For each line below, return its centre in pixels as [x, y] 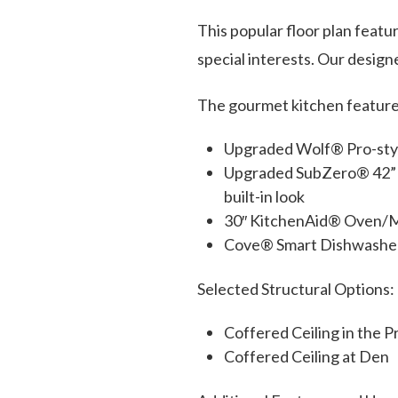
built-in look [264, 196]
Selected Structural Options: [296, 288]
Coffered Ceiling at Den [306, 356]
